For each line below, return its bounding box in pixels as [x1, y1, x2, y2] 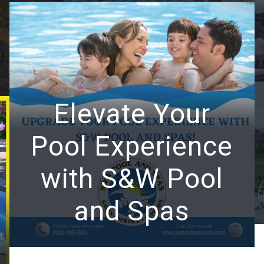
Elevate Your [53, 97, 210, 130]
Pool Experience [31, 130, 233, 162]
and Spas [74, 194, 190, 227]
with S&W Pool [40, 162, 223, 194]
